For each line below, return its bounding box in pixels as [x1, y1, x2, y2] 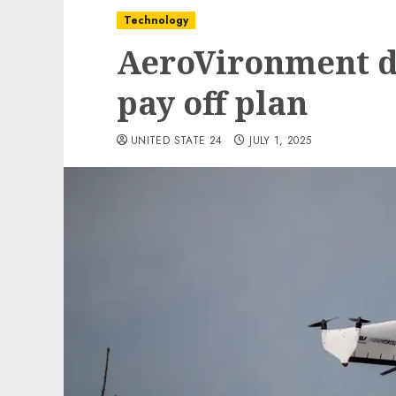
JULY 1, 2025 [249, 133, 312, 148]
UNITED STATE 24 [131, 133, 223, 148]
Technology [124, 12, 188, 28]
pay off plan [117, 81, 308, 125]
